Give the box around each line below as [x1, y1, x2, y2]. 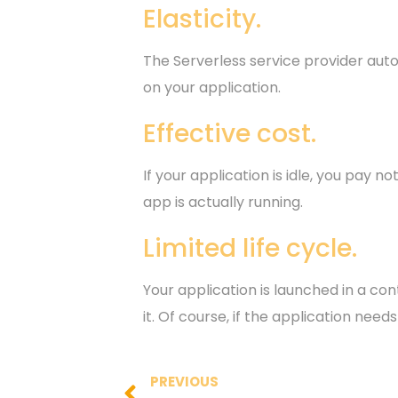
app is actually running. [143, 192, 304, 213]
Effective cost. [143, 116, 317, 152]
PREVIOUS [149, 371, 219, 391]
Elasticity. [143, 2, 262, 37]
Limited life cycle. [143, 231, 358, 267]
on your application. [143, 77, 282, 99]
